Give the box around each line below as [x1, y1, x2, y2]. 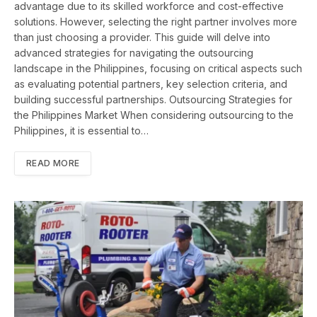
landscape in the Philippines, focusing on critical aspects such [14, 62, 302, 75]
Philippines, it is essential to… [14, 125, 149, 137]
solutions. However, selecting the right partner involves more [14, 16, 297, 28]
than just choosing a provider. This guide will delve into [14, 31, 270, 44]
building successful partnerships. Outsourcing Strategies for [14, 93, 292, 106]
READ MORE [26, 158, 80, 169]
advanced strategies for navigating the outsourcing [14, 47, 253, 59]
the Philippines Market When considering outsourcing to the [14, 109, 294, 122]
